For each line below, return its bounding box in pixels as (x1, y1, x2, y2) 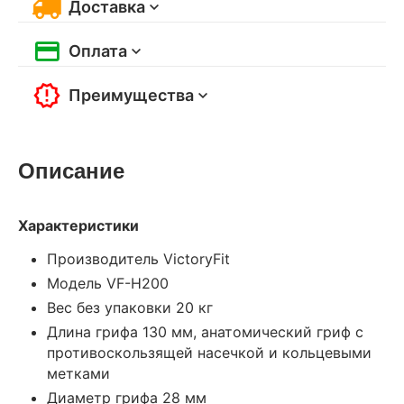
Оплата (69, 41, 127, 60)
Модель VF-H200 (47, 273, 169, 292)
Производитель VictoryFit (47, 249, 230, 268)
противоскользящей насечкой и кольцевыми (47, 343, 372, 362)
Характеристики (18, 216, 139, 234)
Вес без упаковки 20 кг (47, 298, 213, 317)
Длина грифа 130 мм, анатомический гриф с (47, 322, 363, 341)
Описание (18, 153, 124, 185)
